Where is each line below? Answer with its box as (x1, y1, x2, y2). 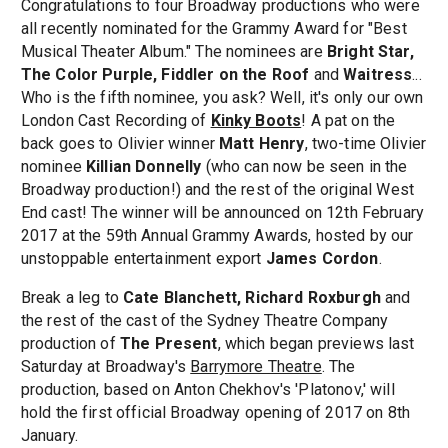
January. (20, 426, 78, 446)
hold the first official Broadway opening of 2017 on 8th (20, 403, 411, 423)
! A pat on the (301, 111, 396, 131)
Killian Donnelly (86, 157, 206, 177)
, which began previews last (217, 334, 415, 354)
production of (20, 334, 120, 354)
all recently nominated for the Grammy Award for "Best (20, 19, 407, 39)
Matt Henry (219, 134, 305, 154)
